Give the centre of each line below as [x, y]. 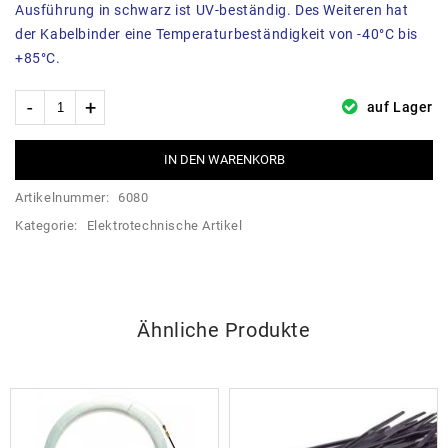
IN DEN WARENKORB [224, 160]
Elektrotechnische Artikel [164, 226]
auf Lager [398, 107]
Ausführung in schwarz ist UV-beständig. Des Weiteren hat [212, 10]
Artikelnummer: [64, 198]
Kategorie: [48, 226]
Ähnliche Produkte [224, 330]
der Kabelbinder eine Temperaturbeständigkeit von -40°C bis [216, 34]
